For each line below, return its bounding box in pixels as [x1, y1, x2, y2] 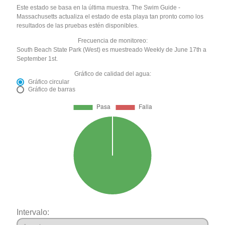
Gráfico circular [28, 78, 70, 86]
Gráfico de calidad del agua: [74, 70, 151, 78]
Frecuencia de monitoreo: [77, 37, 148, 45]
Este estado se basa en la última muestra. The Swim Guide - [17, 4, 181, 12]
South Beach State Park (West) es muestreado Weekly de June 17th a [17, 46, 207, 54]
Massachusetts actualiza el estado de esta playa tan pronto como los [17, 13, 204, 21]
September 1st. [17, 55, 58, 63]
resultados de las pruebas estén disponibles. [17, 22, 139, 30]
